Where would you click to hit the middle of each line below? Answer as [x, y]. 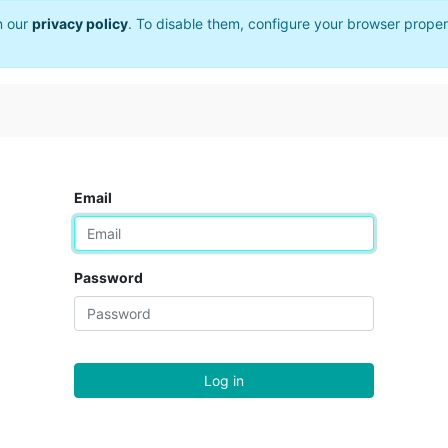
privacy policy [80, 23]
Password [108, 277]
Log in [224, 380]
